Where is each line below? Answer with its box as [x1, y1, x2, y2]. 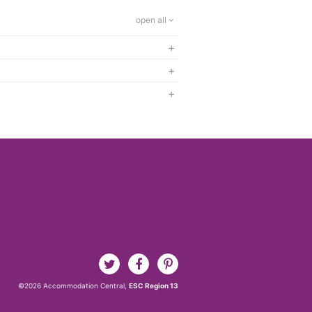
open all [136, 14, 169, 25]
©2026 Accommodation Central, [18, 281, 129, 290]
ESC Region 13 [129, 281, 178, 290]
